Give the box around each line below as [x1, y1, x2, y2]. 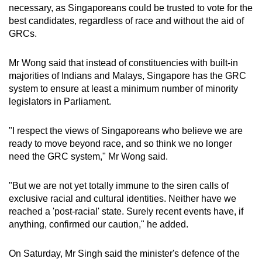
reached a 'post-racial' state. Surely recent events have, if [9, 206, 243, 216]
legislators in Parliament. [9, 96, 111, 106]
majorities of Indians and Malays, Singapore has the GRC [9, 70, 246, 81]
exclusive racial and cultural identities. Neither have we [9, 193, 236, 204]
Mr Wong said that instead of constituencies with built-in [9, 57, 238, 68]
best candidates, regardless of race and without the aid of [9, 15, 244, 26]
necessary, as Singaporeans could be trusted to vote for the [9, 2, 253, 13]
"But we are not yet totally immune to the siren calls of [9, 180, 229, 191]
